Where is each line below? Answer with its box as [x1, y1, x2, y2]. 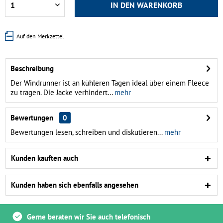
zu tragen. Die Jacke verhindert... [10, 88, 112, 97]
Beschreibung [10, 64, 54, 73]
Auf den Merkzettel [16, 32, 64, 40]
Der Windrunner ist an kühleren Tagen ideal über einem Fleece [10, 78, 209, 88]
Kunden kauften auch [11, 153, 78, 163]
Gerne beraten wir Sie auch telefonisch [27, 212, 150, 222]
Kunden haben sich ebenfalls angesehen [11, 180, 138, 190]
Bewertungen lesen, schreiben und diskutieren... [10, 127, 162, 137]
